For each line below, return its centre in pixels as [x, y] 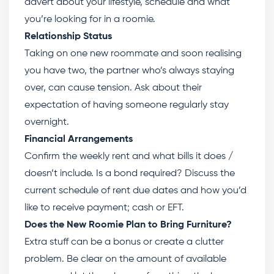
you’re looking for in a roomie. [91, 20]
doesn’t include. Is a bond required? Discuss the [130, 174]
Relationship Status [69, 37]
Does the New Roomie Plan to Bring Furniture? [128, 225]
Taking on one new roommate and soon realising [133, 54]
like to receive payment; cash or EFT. [106, 208]
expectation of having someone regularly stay [127, 105]
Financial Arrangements [80, 139]
